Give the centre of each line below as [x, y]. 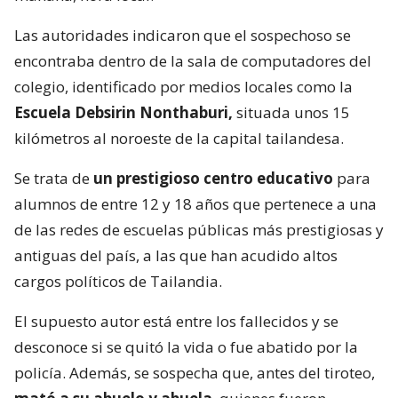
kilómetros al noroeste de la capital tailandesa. [179, 139]
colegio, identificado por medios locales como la [183, 87]
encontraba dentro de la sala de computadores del [193, 61]
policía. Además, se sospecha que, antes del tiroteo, [195, 373]
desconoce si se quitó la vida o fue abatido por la [186, 347]
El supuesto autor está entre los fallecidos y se [176, 322]
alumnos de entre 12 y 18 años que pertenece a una [195, 204]
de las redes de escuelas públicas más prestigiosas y [199, 230]
